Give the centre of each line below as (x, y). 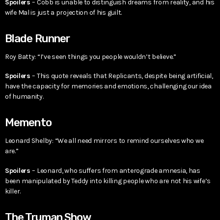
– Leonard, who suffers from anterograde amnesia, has (116, 170)
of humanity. (24, 97)
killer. (13, 191)
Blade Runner (38, 38)
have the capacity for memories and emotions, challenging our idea (108, 86)
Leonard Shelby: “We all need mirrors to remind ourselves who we (104, 141)
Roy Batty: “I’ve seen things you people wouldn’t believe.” (91, 57)
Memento (28, 123)
